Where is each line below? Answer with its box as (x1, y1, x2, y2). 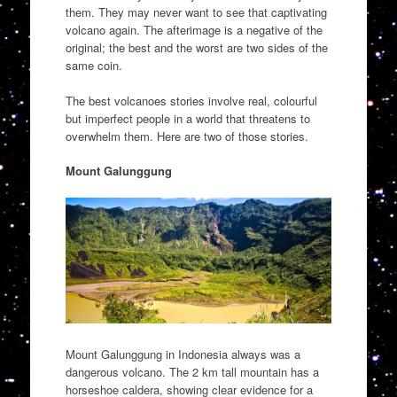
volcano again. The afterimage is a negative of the (65, 21, 323, 39)
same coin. (65, 57, 122, 74)
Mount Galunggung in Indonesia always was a (65, 345, 300, 362)
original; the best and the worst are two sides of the (65, 39, 328, 57)
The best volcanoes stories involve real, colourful (65, 91, 317, 109)
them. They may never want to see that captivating (65, 4, 327, 21)
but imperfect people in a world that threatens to (65, 109, 310, 127)
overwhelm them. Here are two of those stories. (65, 127, 308, 144)
